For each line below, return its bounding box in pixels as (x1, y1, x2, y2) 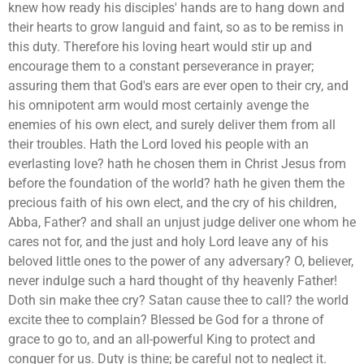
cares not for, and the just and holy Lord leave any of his (8, 233, 328, 249)
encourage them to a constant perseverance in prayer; (8, 58, 314, 74)
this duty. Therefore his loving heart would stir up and (8, 38, 312, 54)
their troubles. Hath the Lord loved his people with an (8, 136, 309, 152)
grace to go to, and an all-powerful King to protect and (8, 331, 315, 347)
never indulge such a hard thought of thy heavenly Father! (8, 272, 337, 288)
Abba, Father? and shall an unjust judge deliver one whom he (8, 214, 356, 230)
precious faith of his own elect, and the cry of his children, (8, 194, 336, 210)
